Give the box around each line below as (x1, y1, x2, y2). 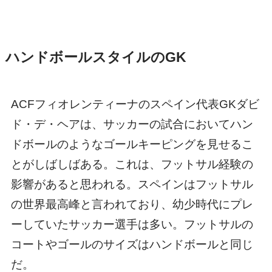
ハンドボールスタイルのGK (5, 49, 186, 65)
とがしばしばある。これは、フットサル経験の (10, 157, 253, 171)
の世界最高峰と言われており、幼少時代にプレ (10, 197, 253, 211)
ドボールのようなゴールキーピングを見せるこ (10, 137, 253, 151)
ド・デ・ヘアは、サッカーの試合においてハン (10, 117, 253, 131)
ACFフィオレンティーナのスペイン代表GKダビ (10, 97, 259, 110)
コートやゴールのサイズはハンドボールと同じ (10, 237, 253, 251)
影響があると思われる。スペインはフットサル (10, 177, 253, 191)
